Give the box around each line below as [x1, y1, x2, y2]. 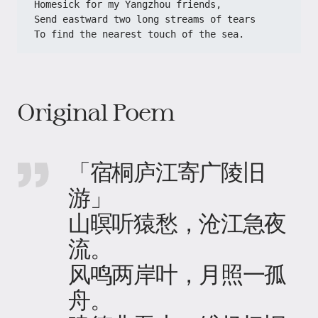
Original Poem [17, 98, 175, 125]
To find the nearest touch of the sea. [34, 28, 244, 40]
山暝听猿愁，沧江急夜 [68, 209, 287, 236]
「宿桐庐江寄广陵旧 [68, 158, 265, 185]
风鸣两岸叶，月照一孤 [68, 260, 287, 287]
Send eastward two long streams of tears [34, 13, 256, 25]
